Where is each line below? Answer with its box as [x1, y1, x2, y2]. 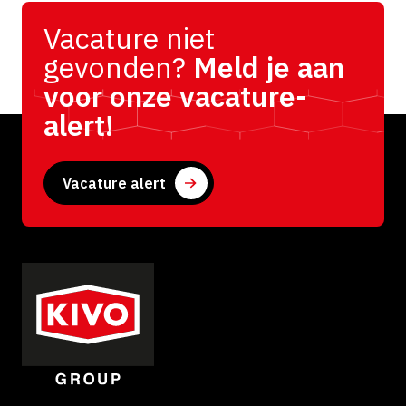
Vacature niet [43, 18, 215, 57]
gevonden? [43, 47, 186, 86]
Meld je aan [186, 47, 344, 86]
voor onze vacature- [43, 76, 307, 115]
